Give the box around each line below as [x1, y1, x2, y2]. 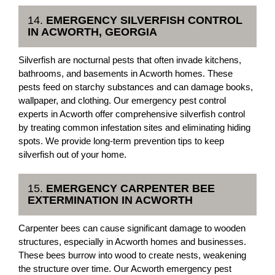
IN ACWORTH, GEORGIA [28, 26, 157, 38]
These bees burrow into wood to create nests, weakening [18, 250, 246, 260]
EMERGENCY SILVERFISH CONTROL [46, 14, 242, 26]
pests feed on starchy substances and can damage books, [18, 82, 253, 92]
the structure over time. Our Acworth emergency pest [18, 263, 231, 274]
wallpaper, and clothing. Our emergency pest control [18, 95, 226, 106]
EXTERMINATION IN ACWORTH [28, 194, 193, 206]
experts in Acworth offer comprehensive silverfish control [18, 109, 245, 119]
